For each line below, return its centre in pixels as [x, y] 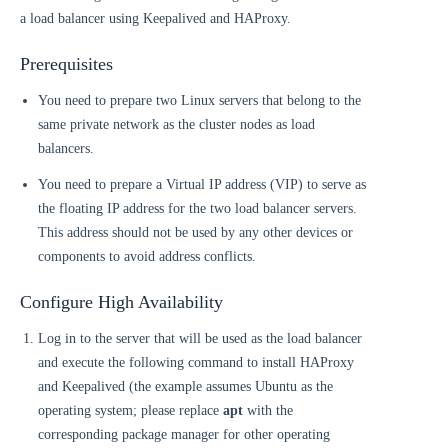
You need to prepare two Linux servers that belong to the [199, 100]
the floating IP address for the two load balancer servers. [197, 208]
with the [268, 410]
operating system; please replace [130, 410]
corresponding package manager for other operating [184, 434]
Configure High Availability [121, 301]
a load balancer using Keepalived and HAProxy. [155, 18]
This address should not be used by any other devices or [195, 232]
